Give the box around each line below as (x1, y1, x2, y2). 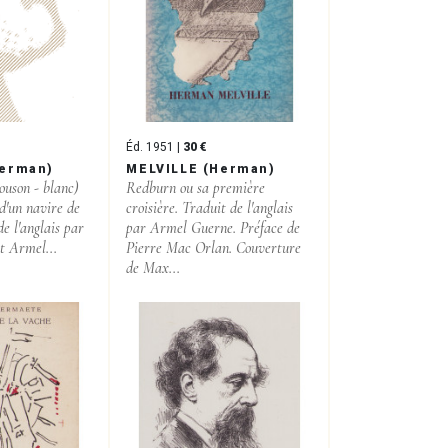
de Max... (126, 257, 181, 278)
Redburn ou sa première (126, 177, 266, 198)
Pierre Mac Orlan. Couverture (126, 237, 302, 258)
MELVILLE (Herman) (126, 161, 276, 176)
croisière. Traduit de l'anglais (126, 197, 294, 218)
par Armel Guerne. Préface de (126, 217, 301, 238)
